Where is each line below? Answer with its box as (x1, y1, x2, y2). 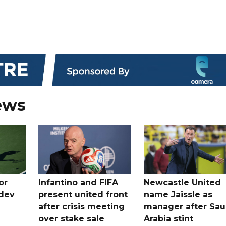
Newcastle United (143, 177, 221, 187)
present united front (38, 189, 128, 199)
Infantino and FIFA (38, 177, 119, 187)
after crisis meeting (38, 201, 125, 211)
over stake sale (38, 213, 105, 223)
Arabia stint (143, 213, 193, 223)
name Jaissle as (143, 189, 212, 199)
